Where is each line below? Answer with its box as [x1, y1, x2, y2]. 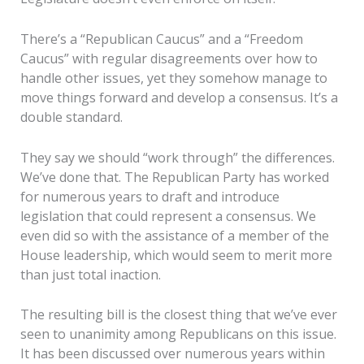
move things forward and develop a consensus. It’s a [19, 89, 338, 107]
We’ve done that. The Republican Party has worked [19, 167, 329, 186]
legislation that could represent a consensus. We [19, 206, 316, 225]
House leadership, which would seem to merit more [19, 245, 332, 264]
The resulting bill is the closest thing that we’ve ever [19, 305, 337, 324]
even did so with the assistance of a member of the [19, 226, 329, 245]
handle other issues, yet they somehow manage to [19, 69, 327, 88]
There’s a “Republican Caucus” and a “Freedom [19, 30, 303, 49]
